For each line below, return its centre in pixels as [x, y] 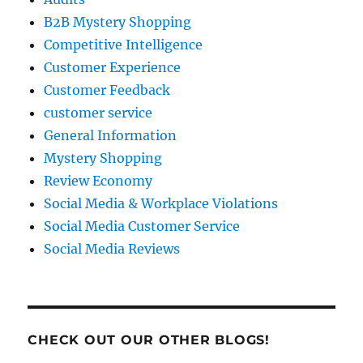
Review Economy [98, 181]
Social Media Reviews [112, 249]
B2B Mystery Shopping [118, 22]
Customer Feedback [107, 90]
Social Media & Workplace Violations [161, 204]
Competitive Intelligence [124, 45]
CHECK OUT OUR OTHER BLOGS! [149, 340]
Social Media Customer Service [142, 226]
